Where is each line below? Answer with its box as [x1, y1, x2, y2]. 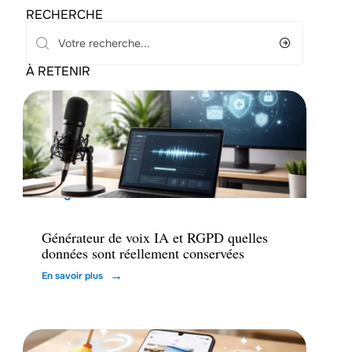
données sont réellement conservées [41, 244, 244, 263]
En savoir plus [41, 269, 103, 283]
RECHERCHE [25, 6, 103, 23]
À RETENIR [25, 63, 90, 79]
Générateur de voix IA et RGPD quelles [41, 228, 268, 247]
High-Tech [50, 185, 113, 202]
